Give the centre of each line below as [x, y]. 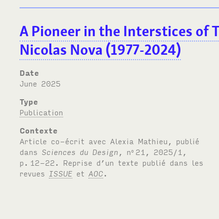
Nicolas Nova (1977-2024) [100, 49]
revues [34, 173]
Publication [42, 112]
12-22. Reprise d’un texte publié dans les [117, 162]
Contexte [39, 130]
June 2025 [43, 83]
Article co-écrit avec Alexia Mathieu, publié [110, 141]
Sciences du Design [80, 151]
